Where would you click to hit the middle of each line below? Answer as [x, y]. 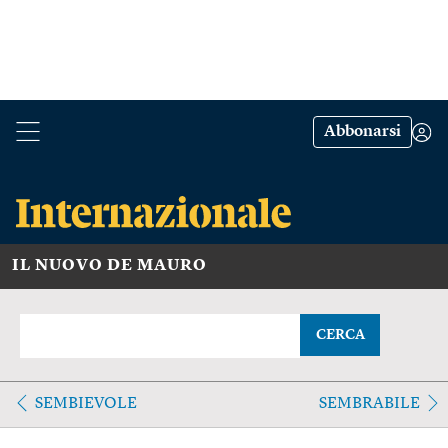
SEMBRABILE [369, 403]
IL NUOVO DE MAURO [109, 265]
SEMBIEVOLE [86, 403]
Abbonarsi [362, 132]
